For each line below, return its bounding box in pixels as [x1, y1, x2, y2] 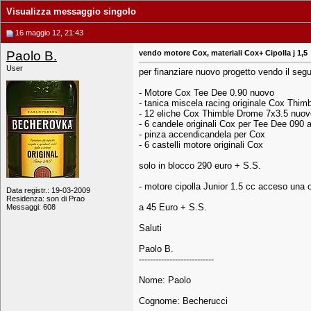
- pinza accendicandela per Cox [139, 129, 265, 140]
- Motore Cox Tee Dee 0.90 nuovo [139, 87, 274, 99]
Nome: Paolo [139, 275, 191, 286]
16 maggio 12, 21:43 [13, 28, 83, 37]
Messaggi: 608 [6, 203, 56, 211]
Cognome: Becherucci [139, 296, 228, 307]
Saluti [139, 223, 162, 234]
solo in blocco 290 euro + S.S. [139, 160, 261, 171]
